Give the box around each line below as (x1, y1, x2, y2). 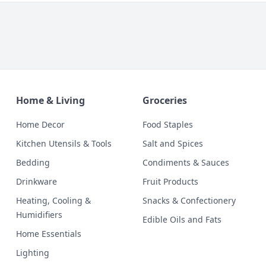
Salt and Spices (142, 137, 203, 149)
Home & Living (15, 93, 85, 107)
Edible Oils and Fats (142, 213, 221, 225)
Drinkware (15, 175, 57, 187)
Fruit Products (142, 175, 198, 187)
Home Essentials (15, 227, 81, 239)
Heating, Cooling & (15, 194, 91, 206)
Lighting (15, 246, 49, 258)
